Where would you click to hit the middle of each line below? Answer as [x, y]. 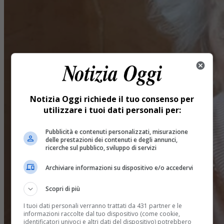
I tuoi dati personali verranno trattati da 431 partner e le [103, 205]
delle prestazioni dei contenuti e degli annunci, [112, 139]
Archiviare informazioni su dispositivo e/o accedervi [119, 168]
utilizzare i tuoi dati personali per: [112, 110]
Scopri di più [63, 188]
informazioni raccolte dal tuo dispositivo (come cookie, [102, 213]
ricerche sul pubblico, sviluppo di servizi [101, 147]
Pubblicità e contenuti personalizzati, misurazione [117, 131]
